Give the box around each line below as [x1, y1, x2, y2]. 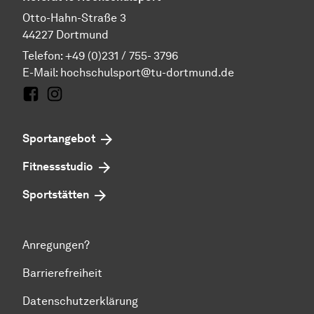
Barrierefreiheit [22, 266, 102, 280]
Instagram [46, 103, 99, 117]
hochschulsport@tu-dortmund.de [60, 66, 234, 80]
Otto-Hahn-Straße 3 [22, 11, 126, 25]
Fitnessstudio [22, 160, 93, 174]
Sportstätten [22, 188, 89, 202]
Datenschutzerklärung [22, 294, 138, 308]
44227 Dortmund [22, 28, 109, 42]
